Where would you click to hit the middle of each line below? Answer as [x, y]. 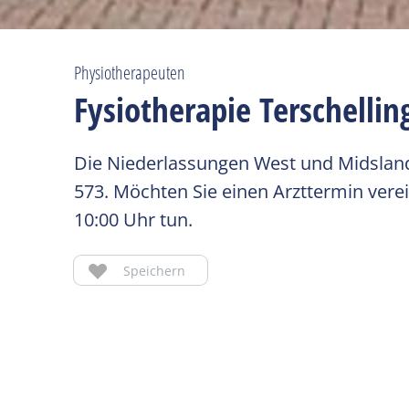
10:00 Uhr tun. [134, 220]
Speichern [155, 270]
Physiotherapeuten [130, 73]
